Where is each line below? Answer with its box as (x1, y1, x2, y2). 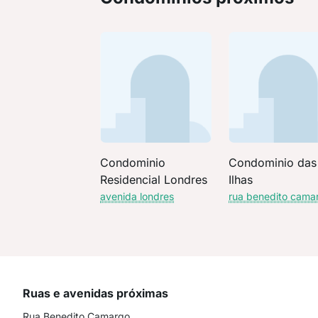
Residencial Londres (100, 172, 208, 187)
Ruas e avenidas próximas (23, 286, 168, 301)
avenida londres (100, 190, 175, 203)
